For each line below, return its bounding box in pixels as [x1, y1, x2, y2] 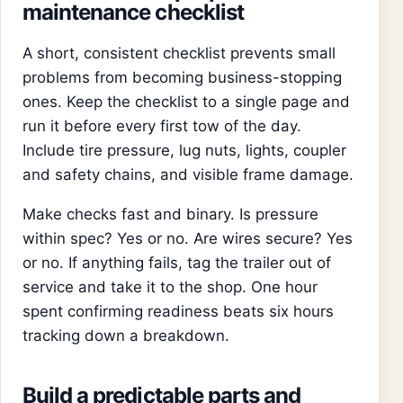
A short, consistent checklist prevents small [22, 43, 336, 62]
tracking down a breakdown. [22, 326, 229, 345]
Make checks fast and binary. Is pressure [22, 204, 318, 223]
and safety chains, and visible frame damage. [22, 165, 354, 184]
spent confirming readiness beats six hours [22, 301, 334, 320]
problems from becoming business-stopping [22, 67, 342, 86]
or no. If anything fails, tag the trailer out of [22, 253, 331, 272]
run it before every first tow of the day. [22, 116, 301, 135]
